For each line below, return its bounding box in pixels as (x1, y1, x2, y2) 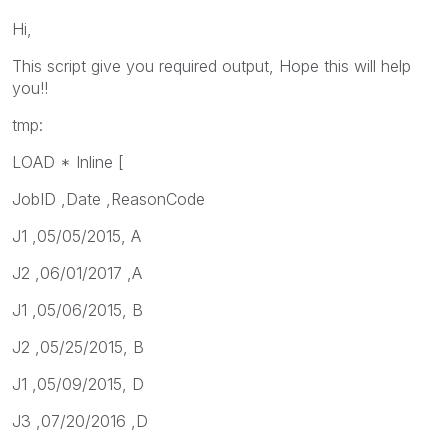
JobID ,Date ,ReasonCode (12, 188, 205, 209)
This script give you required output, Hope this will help (12, 55, 411, 76)
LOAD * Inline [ (12, 151, 124, 172)
